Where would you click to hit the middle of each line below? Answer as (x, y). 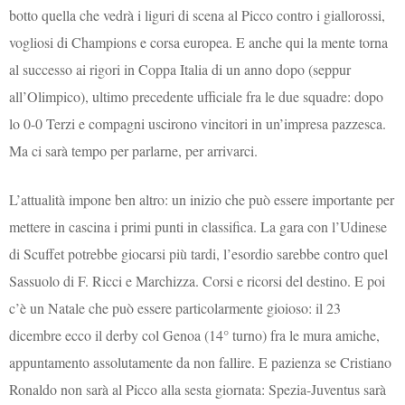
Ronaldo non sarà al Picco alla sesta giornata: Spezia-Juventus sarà (198, 389)
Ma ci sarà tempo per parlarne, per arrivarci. (134, 150)
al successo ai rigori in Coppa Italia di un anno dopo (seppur (180, 69)
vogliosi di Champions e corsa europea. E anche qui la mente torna (199, 42)
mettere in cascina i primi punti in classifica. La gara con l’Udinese (198, 226)
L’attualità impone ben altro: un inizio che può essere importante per (202, 199)
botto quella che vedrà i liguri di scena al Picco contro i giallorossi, (198, 14)
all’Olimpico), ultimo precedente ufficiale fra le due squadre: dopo (197, 96)
